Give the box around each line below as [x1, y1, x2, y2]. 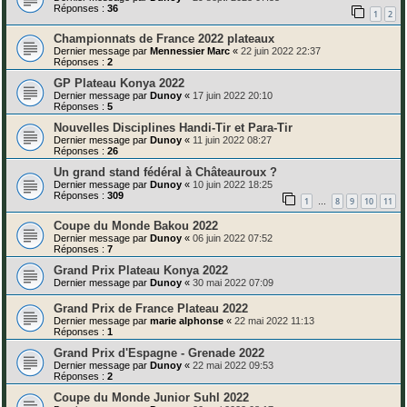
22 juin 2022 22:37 [241, 45, 321, 56]
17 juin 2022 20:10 [193, 89, 273, 101]
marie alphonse [150, 314, 223, 326]
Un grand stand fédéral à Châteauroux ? [54, 164, 277, 179]
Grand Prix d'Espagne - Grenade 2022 [54, 345, 264, 360]
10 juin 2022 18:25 [193, 178, 273, 190]
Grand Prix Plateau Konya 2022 [54, 263, 228, 277]
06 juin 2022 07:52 [193, 232, 273, 243]
